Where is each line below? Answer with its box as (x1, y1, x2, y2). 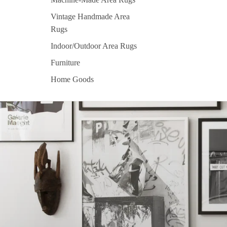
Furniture (51, 58, 80, 67)
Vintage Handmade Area (51, 12, 130, 21)
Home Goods (51, 75, 94, 84)
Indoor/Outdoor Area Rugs (51, 42, 137, 51)
